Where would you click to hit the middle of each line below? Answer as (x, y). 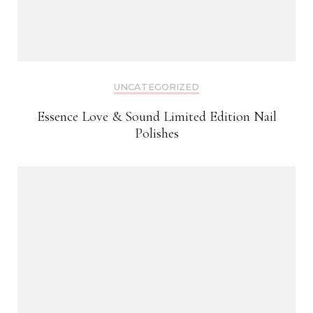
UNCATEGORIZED (156, 87)
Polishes (156, 134)
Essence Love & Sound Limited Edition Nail (156, 117)
